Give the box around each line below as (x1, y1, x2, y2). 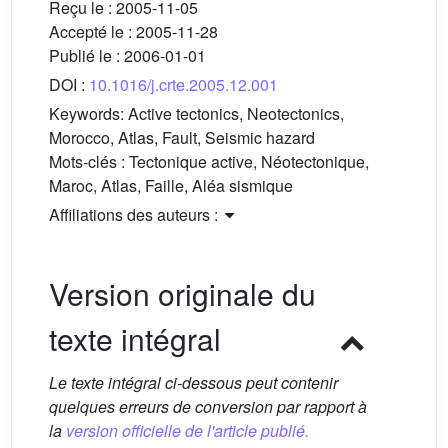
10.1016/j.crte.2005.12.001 (89, 73, 278, 96)
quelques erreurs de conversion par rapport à (49, 395, 367, 418)
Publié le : (49, 44, 124, 67)
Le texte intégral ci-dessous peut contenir (49, 371, 338, 394)
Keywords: (49, 102, 128, 125)
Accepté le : (49, 20, 136, 43)
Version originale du (49, 272, 316, 315)
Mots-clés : (49, 150, 129, 173)
